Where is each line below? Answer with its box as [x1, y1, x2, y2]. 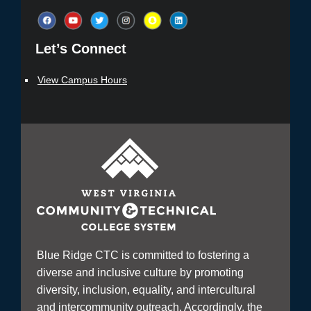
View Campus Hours [37, 74, 127, 85]
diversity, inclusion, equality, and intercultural [37, 284, 256, 296]
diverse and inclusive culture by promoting [37, 267, 244, 278]
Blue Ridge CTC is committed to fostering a [37, 249, 250, 261]
